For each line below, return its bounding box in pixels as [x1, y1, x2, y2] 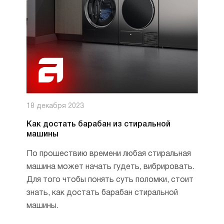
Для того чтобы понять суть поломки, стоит [26, 176, 193, 183]
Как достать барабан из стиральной [26, 121, 170, 128]
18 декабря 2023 [26, 103, 84, 109]
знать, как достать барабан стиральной [26, 189, 178, 196]
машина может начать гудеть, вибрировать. [26, 163, 194, 170]
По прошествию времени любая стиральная [26, 150, 191, 157]
